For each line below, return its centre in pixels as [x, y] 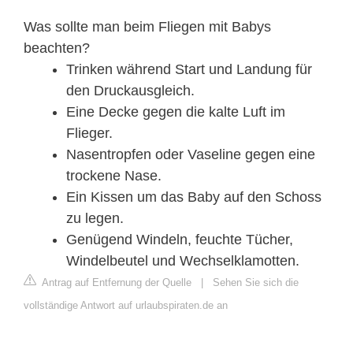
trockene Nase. [114, 175]
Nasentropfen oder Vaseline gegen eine [191, 154]
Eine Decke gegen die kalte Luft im [176, 111]
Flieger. [89, 133]
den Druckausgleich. [130, 90]
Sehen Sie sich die [256, 282]
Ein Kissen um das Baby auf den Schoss [194, 197]
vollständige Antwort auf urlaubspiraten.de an [126, 305]
